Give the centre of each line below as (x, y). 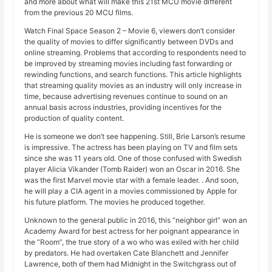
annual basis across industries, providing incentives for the (123, 107)
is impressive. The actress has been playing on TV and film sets (131, 148)
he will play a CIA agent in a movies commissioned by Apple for (131, 191)
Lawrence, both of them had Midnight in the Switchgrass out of (131, 264)
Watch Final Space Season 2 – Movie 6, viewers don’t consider (130, 31)
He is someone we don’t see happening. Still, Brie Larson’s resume (135, 137)
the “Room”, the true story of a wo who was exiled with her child (132, 242)
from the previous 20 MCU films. (79, 13)
